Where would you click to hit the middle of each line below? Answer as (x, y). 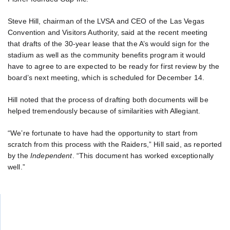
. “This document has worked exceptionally (143, 156)
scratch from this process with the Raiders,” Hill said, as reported (115, 145)
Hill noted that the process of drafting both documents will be (108, 99)
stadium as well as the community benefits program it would (107, 55)
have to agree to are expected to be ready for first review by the (114, 66)
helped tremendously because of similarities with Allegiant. (104, 111)
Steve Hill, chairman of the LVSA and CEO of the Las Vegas (106, 21)
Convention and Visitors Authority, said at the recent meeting (108, 32)
